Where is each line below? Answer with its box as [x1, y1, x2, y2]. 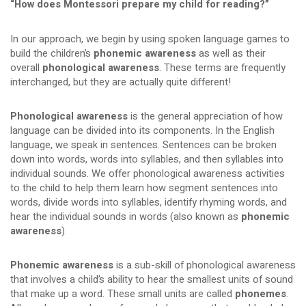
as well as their [195, 46, 266, 61]
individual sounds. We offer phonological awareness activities [10, 167, 285, 182]
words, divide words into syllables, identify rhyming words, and [10, 195, 287, 210]
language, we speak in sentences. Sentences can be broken [10, 138, 277, 153]
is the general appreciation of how [127, 109, 283, 124]
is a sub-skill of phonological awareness [113, 258, 296, 273]
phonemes [234, 287, 286, 302]
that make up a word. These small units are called [10, 287, 235, 302]
